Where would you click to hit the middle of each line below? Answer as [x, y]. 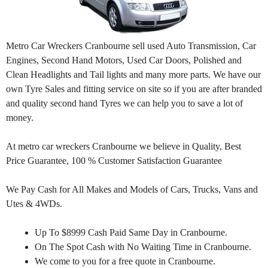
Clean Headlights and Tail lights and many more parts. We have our [133, 74]
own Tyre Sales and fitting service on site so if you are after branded [134, 89]
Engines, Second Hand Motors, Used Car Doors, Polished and [124, 60]
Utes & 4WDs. [34, 203]
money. [20, 117]
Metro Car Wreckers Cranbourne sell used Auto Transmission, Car [131, 45]
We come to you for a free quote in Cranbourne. [125, 261]
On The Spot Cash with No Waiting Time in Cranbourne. [143, 246]
